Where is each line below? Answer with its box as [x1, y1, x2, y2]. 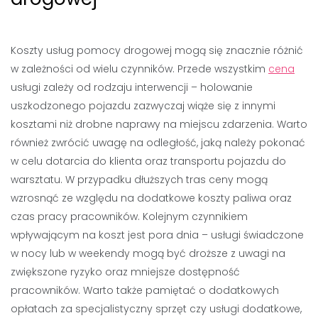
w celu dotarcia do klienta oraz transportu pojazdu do [11, 154, 286, 168]
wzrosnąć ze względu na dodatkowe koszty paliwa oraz [11, 191, 292, 205]
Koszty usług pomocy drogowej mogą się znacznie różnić [11, 43, 303, 57]
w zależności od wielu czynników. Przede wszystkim [11, 62, 268, 76]
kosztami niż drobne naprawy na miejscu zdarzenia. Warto [11, 117, 307, 131]
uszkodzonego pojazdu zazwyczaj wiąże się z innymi [11, 99, 275, 113]
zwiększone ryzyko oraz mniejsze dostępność [11, 265, 240, 279]
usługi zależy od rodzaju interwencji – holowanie [11, 80, 253, 94]
